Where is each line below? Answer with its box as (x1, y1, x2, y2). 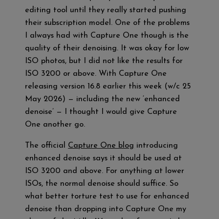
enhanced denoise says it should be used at (25, 154, 182, 162)
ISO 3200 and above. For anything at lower (25, 167, 185, 175)
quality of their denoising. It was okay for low (25, 44, 190, 53)
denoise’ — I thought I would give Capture (25, 108, 177, 116)
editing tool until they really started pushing (25, 6, 187, 15)
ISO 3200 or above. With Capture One (25, 70, 167, 78)
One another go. (25, 121, 86, 129)
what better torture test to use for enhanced (25, 192, 190, 200)
